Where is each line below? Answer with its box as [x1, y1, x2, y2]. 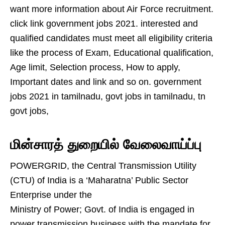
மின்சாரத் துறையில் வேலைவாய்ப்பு [10, 137, 201, 152]
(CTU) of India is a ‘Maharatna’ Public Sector [10, 175, 188, 185]
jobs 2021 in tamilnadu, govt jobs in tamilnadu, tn [10, 91, 205, 101]
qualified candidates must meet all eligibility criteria [10, 33, 212, 43]
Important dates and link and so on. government [10, 77, 201, 87]
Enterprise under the [10, 190, 92, 200]
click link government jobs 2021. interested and [10, 19, 198, 29]
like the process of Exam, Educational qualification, [10, 48, 213, 58]
